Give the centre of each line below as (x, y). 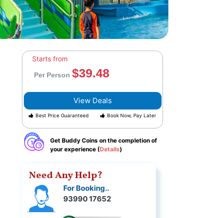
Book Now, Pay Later (132, 116)
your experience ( (75, 149)
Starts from (50, 59)
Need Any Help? (66, 176)
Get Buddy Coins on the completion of (104, 141)
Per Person (53, 75)
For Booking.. (86, 188)
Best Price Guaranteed (62, 116)
